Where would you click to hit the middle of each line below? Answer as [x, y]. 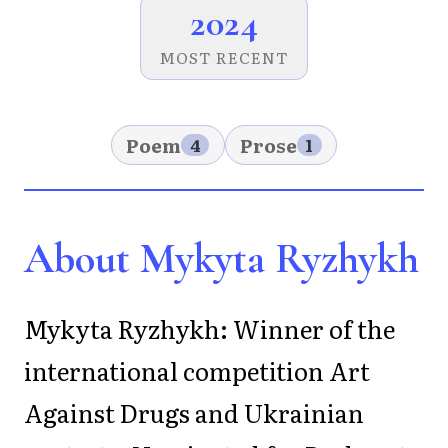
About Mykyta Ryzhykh [221, 258]
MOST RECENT [224, 58]
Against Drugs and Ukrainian [194, 412]
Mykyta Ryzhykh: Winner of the [209, 328]
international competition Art [197, 370]
